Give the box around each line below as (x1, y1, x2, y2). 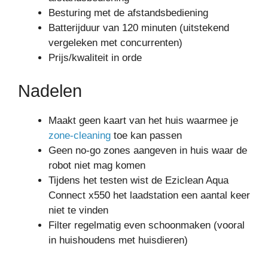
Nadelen (18, 81, 82, 100)
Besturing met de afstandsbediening (48, 7, 208, 19)
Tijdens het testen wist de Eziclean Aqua (48, 174, 229, 186)
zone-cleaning (48, 129, 111, 141)
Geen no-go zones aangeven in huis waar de (48, 144, 247, 156)
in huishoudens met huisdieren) (48, 234, 188, 246)
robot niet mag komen (48, 159, 145, 171)
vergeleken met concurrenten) (48, 37, 182, 49)
